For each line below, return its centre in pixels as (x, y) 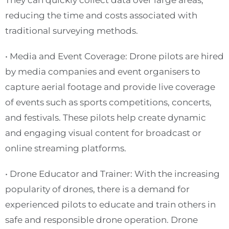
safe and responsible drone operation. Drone (101, 220)
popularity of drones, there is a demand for (97, 189)
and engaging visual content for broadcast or (103, 133)
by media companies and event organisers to (103, 72)
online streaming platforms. (66, 148)
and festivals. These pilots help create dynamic (106, 118)
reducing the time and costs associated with (101, 15)
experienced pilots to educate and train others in (110, 204)
